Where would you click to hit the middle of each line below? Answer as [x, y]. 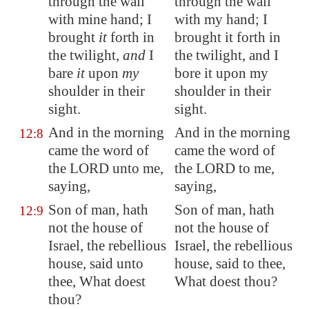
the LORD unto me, [106, 168]
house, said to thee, [230, 263]
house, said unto [96, 263]
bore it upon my [221, 73]
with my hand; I [221, 19]
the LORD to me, [225, 168]
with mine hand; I [100, 19]
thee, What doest [97, 281]
